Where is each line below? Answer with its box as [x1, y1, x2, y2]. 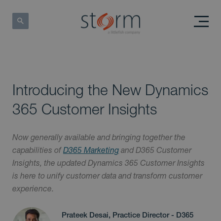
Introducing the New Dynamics [12, 81, 208, 99]
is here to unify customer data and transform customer [12, 171, 202, 181]
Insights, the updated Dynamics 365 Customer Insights [12, 158, 205, 168]
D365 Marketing [63, 145, 119, 155]
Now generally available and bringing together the [12, 132, 185, 142]
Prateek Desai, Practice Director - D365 [62, 210, 193, 219]
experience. [12, 184, 54, 193]
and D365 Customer [119, 145, 191, 155]
